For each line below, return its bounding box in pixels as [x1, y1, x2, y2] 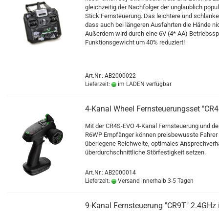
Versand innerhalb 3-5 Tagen [116, 177, 194, 184]
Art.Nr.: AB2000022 [85, 72, 136, 79]
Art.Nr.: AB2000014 [85, 169, 136, 176]
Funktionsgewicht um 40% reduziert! [85, 39, 185, 46]
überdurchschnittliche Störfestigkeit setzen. [85, 149, 206, 156]
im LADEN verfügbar [116, 81, 172, 88]
